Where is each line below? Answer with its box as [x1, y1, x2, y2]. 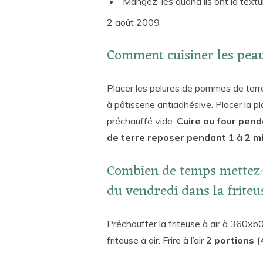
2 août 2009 [106, 16, 160, 28]
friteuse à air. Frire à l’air [106, 234, 206, 246]
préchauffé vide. [106, 115, 177, 127]
